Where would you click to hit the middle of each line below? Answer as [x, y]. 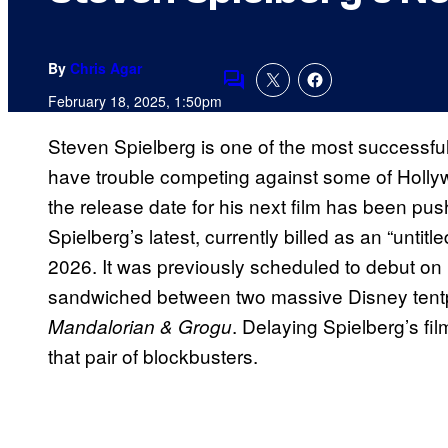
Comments [268, 93]
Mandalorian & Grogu [140, 326]
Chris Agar [106, 68]
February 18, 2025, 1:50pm [135, 101]
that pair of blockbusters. [153, 356]
